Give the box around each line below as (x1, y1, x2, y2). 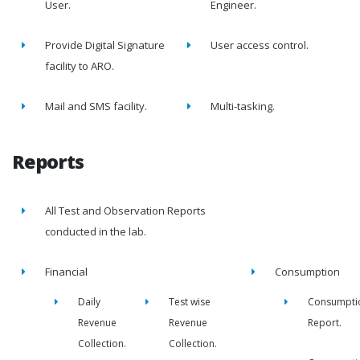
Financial (45, 264, 88, 279)
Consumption (275, 264, 340, 279)
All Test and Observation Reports (45, 202, 206, 218)
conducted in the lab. (45, 223, 146, 239)
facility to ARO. (45, 58, 114, 73)
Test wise (169, 294, 211, 309)
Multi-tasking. (211, 98, 275, 113)
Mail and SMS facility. (45, 98, 147, 113)
